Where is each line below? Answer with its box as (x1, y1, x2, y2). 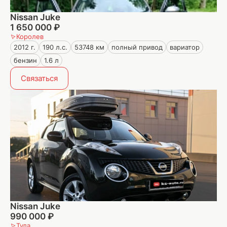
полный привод (111, 43, 163, 51)
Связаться (21, 73, 58, 83)
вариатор (170, 43, 200, 51)
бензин (14, 56, 37, 64)
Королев (16, 32, 44, 41)
